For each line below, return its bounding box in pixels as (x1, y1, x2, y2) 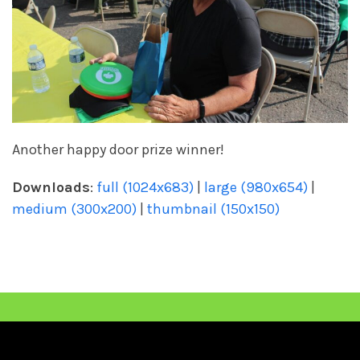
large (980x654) (204, 178, 308, 196)
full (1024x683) (96, 178, 194, 196)
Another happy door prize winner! (12, 140, 224, 158)
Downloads (12, 178, 90, 196)
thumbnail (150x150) (147, 199, 280, 218)
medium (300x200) (12, 199, 137, 218)
